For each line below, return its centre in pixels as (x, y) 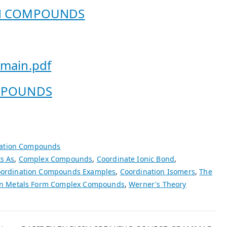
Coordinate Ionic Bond (136, 159)
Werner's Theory (158, 184)
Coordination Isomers (157, 172)
